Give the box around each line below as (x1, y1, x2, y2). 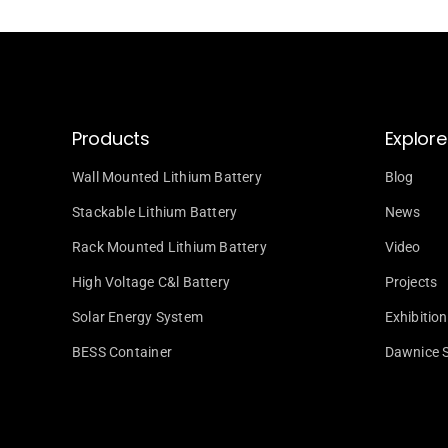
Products (72, 126, 150, 152)
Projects (384, 274, 438, 291)
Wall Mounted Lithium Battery (72, 169, 262, 186)
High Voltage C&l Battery (72, 274, 231, 291)
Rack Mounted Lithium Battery (72, 239, 267, 256)
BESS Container (72, 344, 172, 361)
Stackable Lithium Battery (72, 204, 238, 221)
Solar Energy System (72, 309, 203, 326)
